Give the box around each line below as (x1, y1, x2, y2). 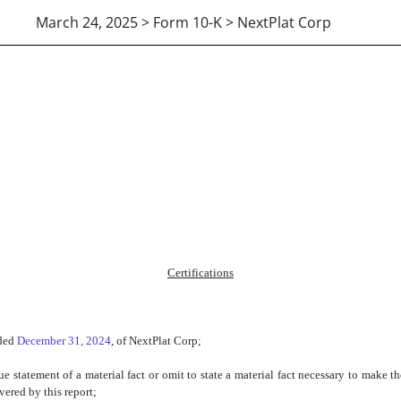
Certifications (167, 266, 234, 279)
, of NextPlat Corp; (111, 334, 201, 347)
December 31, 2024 (17, 334, 111, 347)
